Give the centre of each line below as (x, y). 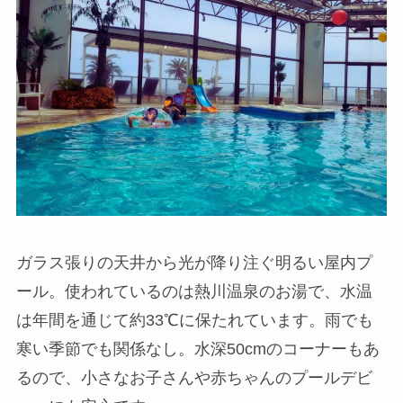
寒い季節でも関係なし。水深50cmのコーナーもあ (197, 349)
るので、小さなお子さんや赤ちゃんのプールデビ (194, 377)
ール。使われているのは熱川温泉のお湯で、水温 (194, 291)
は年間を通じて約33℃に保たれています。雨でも (194, 320)
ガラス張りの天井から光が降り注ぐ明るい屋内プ (194, 262)
